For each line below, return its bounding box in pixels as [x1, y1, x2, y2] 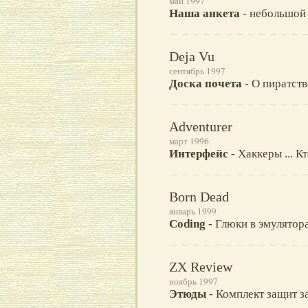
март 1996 [169, 135, 209, 148]
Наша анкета [169, 7, 240, 21]
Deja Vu [169, 49, 214, 65]
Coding [169, 217, 206, 231]
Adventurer [169, 119, 232, 135]
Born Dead [169, 189, 229, 205]
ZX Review [169, 259, 232, 275]
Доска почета [169, 77, 242, 91]
